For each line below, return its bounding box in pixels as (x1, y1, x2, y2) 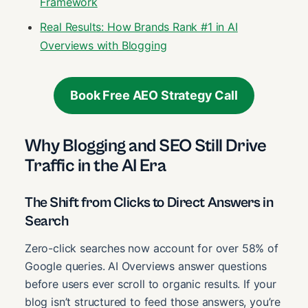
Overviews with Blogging (40, 38, 167, 52)
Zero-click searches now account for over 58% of (25, 241, 278, 256)
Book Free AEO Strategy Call (70, 87, 238, 102)
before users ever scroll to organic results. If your (25, 277, 276, 291)
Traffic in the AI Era (25, 155, 166, 176)
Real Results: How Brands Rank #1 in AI (40, 19, 238, 34)
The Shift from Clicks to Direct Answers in (25, 194, 274, 211)
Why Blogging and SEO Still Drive (25, 135, 267, 156)
